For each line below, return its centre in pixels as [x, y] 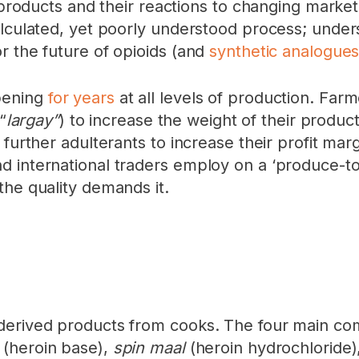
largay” [32, 120]
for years [81, 98]
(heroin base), [58, 348]
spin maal [151, 348]
